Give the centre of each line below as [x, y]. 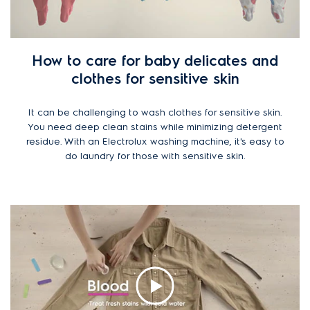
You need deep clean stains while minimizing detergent [155, 127]
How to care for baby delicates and [155, 60]
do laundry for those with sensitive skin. [155, 156]
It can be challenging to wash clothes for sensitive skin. [155, 112]
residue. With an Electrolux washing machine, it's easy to [155, 141]
